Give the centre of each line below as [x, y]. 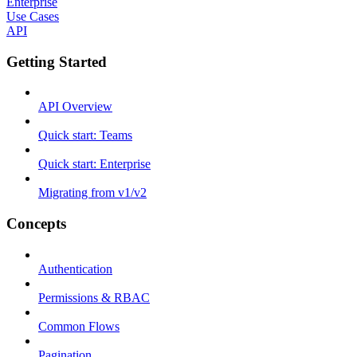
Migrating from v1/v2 [92, 193]
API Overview [75, 107]
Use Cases [33, 16]
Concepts [36, 223]
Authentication [75, 269]
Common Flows [79, 326]
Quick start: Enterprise [94, 164]
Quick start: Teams [85, 135]
